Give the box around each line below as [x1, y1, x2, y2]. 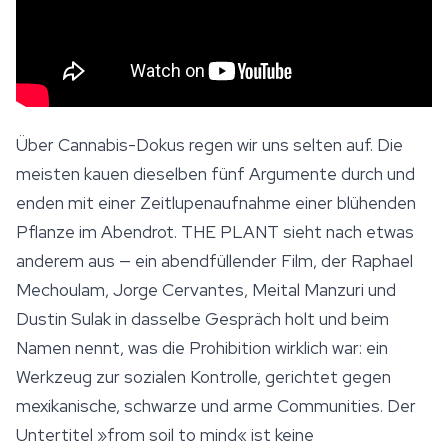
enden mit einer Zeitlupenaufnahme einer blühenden [16, 192, 416, 214]
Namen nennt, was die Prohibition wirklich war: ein [16, 337, 388, 359]
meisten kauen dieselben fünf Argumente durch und [16, 163, 415, 185]
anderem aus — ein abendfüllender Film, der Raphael [16, 250, 413, 272]
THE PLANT [181, 221, 279, 243]
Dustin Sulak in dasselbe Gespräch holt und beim [16, 308, 389, 330]
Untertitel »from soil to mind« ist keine [16, 424, 314, 446]
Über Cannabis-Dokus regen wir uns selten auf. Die [16, 134, 403, 156]
